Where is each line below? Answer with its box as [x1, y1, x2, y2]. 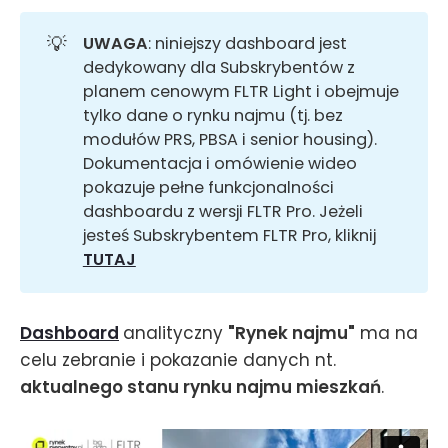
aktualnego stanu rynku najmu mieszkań [20, 375, 381, 400]
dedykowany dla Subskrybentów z [82, 56, 355, 80]
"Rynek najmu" [228, 321, 355, 346]
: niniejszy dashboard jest [147, 32, 347, 56]
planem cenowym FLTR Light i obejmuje [82, 80, 399, 104]
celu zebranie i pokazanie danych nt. [20, 348, 336, 373]
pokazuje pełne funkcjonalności [82, 176, 334, 200]
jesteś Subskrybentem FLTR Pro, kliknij [82, 224, 376, 248]
